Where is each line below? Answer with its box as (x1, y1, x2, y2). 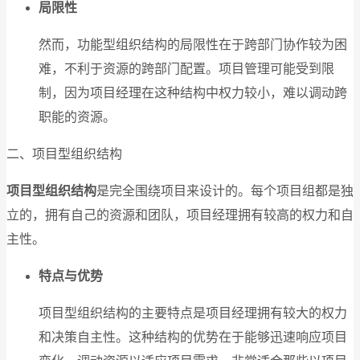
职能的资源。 (39, 110, 116, 124)
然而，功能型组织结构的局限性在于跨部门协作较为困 (39, 38, 347, 51)
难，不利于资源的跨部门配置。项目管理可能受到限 (39, 62, 334, 76)
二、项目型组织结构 (6, 147, 122, 161)
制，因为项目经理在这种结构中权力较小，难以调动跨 (39, 86, 347, 100)
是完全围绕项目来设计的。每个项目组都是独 (96, 184, 354, 198)
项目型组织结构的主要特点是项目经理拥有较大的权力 (39, 306, 347, 320)
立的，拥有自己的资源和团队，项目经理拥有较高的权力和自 (6, 208, 354, 222)
